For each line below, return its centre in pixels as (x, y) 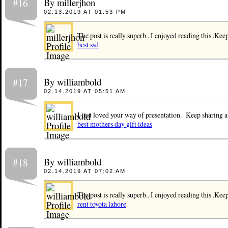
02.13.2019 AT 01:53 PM (85, 11)
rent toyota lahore (102, 204)
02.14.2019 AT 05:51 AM (84, 91)
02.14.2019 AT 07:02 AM (84, 171)
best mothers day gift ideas (115, 124)
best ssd (88, 44)
